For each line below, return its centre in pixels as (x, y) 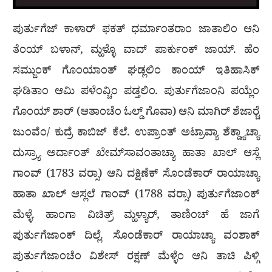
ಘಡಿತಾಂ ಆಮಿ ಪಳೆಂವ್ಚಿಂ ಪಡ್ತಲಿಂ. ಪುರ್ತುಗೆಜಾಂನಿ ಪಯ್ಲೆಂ (136, 93)
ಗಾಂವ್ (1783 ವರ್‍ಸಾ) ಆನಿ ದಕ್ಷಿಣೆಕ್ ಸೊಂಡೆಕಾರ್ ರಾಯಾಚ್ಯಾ (136, 175)
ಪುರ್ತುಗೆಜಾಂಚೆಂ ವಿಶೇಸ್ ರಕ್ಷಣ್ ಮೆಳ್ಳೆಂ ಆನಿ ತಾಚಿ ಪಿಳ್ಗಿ (136, 258)
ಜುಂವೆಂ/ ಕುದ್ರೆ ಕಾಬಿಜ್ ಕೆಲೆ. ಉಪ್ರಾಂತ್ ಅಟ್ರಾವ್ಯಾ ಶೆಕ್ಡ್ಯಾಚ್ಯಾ (136, 134)
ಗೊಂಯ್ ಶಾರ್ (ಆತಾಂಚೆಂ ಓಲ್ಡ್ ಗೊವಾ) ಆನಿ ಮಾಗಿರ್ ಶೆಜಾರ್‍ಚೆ (136, 114)
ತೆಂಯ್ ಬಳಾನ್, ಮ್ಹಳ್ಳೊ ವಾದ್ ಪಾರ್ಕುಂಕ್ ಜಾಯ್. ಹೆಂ (136, 52)
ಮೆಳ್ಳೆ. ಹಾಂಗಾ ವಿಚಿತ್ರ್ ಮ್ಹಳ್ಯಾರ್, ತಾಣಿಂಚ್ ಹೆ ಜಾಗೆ (136, 217)
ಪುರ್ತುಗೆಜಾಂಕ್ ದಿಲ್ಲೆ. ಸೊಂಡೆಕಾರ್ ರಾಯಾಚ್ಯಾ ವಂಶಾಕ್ (136, 237)
